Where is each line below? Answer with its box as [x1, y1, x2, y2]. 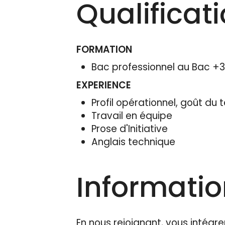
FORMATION [76, 42, 132, 56]
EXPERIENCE [76, 78, 131, 92]
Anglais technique [91, 135, 175, 149]
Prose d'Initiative [91, 122, 168, 136]
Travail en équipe [91, 108, 172, 123]
